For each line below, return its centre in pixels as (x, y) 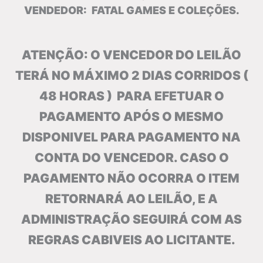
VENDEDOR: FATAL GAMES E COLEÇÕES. (131, 11)
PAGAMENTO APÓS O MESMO (131, 117)
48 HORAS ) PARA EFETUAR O (131, 96)
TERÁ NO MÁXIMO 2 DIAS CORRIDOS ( (131, 76)
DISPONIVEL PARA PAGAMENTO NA (131, 137)
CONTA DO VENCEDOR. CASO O (131, 158)
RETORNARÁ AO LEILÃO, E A (131, 199)
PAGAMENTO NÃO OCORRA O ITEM (131, 178)
